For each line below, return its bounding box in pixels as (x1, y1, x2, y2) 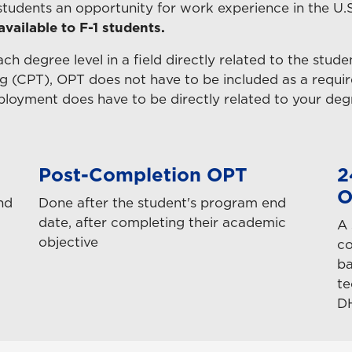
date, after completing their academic (38, 212, 286, 232)
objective (38, 232, 98, 251)
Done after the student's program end (38, 192, 286, 212)
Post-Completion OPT (38, 160, 247, 188)
